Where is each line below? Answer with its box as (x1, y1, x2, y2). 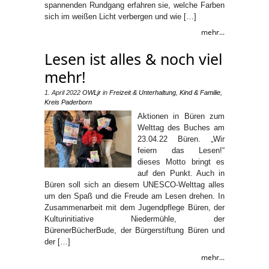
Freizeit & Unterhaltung (109, 88, 176, 96)
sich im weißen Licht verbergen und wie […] (44, 11, 196, 21)
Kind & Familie (180, 88, 220, 96)
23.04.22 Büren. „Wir (138, 134, 225, 144)
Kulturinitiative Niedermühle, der (44, 214, 225, 223)
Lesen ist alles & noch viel (44, 48, 222, 69)
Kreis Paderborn (44, 98, 92, 106)
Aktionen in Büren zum (138, 111, 225, 121)
